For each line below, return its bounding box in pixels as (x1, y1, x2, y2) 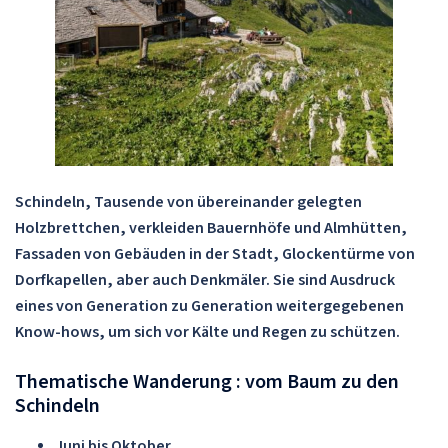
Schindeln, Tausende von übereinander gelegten (15, 191, 362, 213)
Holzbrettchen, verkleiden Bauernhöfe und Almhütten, (15, 217, 407, 239)
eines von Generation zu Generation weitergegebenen (15, 295, 404, 317)
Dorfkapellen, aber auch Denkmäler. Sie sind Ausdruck (15, 269, 395, 291)
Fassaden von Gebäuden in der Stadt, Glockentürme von (15, 243, 415, 265)
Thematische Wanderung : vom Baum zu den (15, 368, 399, 395)
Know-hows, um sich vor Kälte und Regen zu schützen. (15, 321, 400, 343)
